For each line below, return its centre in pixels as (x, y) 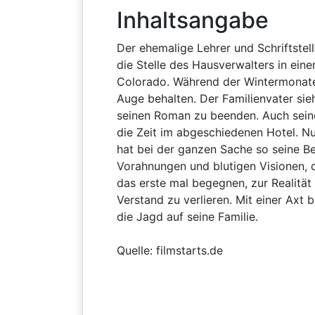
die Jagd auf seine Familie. (187, 217)
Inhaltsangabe (193, 20)
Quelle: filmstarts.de (170, 250)
